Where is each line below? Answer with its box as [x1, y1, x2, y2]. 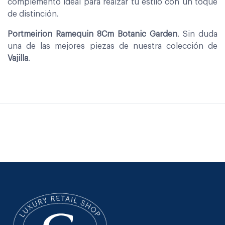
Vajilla [8, 54, 28, 62]
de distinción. [8, 10, 59, 18]
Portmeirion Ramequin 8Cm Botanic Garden [8, 30, 177, 38]
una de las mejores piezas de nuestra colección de [8, 42, 217, 50]
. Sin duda [177, 30, 217, 38]
